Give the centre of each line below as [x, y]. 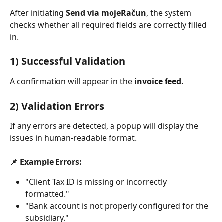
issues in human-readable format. [73, 138]
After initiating [38, 13]
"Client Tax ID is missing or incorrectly [97, 182]
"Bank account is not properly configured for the [118, 205]
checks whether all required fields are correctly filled [109, 25]
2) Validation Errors [57, 106]
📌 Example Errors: [46, 162]
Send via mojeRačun [106, 13]
